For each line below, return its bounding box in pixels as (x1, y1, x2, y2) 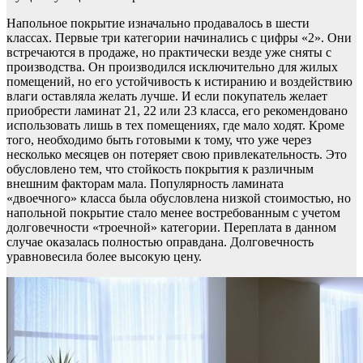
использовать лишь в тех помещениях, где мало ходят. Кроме (6, 118, 344, 133)
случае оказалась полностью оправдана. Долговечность (6, 235, 314, 250)
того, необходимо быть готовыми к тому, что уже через (6, 133, 311, 147)
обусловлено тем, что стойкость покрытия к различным (6, 162, 314, 177)
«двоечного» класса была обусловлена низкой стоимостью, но (6, 191, 351, 206)
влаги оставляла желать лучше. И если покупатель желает (6, 89, 327, 104)
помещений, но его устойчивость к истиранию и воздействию (6, 75, 352, 89)
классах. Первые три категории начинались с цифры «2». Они (6, 31, 352, 45)
